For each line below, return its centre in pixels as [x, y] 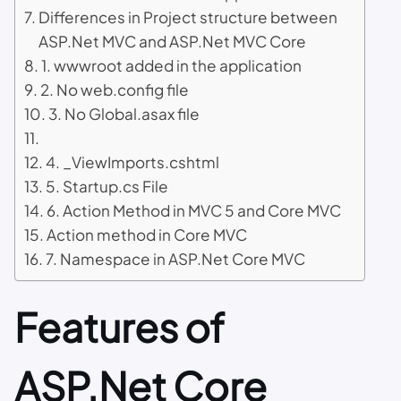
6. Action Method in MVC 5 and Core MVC [194, 210]
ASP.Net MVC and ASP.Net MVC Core [173, 41]
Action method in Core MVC [147, 235]
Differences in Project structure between [188, 17]
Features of [119, 327]
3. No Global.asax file [124, 114]
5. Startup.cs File [107, 186]
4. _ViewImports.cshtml [133, 162]
